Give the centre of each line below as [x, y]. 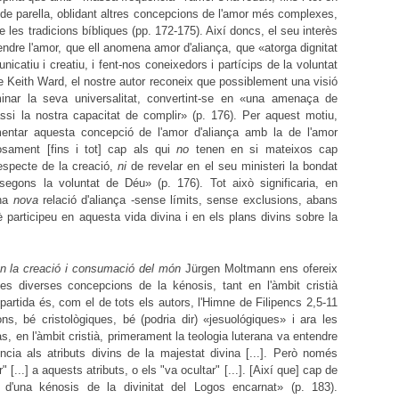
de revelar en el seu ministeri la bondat [232, 167]
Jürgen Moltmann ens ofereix [262, 268]
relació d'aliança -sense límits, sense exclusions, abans [188, 200]
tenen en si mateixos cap [264, 150]
